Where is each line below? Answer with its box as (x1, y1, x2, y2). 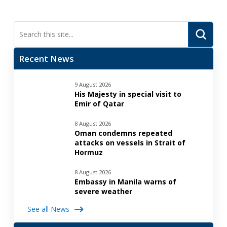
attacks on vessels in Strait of (74, 137, 185, 147)
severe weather (74, 186, 132, 196)
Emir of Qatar (74, 98, 124, 108)
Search (13, 34, 33, 45)
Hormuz (74, 147, 103, 157)
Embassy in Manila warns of (74, 176, 176, 186)
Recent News (18, 52, 74, 64)
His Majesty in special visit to (74, 89, 181, 99)
